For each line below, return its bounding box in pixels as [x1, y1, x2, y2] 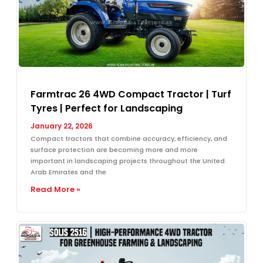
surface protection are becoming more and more [31, 144, 198, 154]
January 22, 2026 [31, 120, 93, 131]
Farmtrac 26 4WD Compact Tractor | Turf [31, 87, 231, 101]
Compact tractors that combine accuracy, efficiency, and [31, 133, 227, 143]
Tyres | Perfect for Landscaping [31, 101, 183, 115]
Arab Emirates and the [31, 167, 106, 177]
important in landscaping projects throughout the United [31, 156, 225, 166]
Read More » [31, 183, 80, 195]
